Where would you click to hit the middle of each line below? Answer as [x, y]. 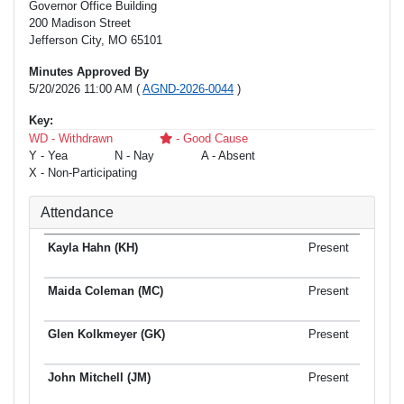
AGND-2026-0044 [188, 89]
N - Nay [134, 156]
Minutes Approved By [89, 72]
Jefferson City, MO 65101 [96, 41]
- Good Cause [210, 139]
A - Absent [228, 156]
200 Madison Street [80, 23]
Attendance [77, 213]
